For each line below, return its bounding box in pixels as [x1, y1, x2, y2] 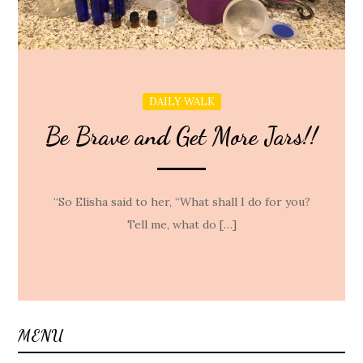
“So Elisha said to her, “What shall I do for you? [53, 194, 310, 209]
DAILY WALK [148, 95, 215, 109]
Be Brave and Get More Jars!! [45, 122, 318, 151]
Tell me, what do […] [126, 217, 237, 232]
